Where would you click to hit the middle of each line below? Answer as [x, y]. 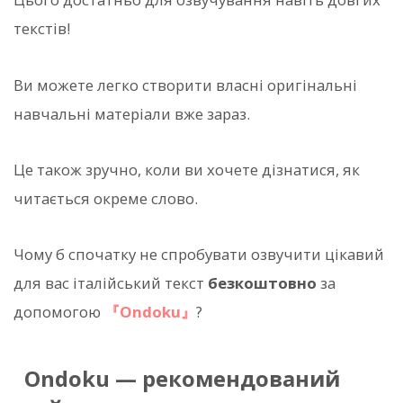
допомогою [59, 312]
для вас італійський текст [111, 283]
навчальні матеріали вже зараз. [132, 113]
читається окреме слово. [106, 198]
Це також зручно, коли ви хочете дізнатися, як [187, 169]
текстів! [42, 29]
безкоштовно [262, 283]
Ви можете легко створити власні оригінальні [185, 85]
